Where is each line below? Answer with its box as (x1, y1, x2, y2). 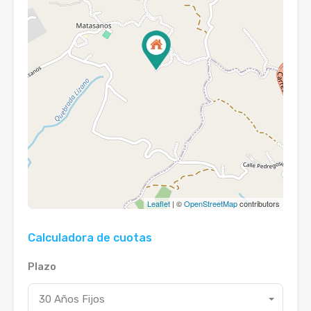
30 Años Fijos (39, 292, 105, 305)
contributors (237, 197, 280, 209)
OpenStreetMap (184, 197, 237, 209)
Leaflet (147, 197, 170, 209)
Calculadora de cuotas (28, 230, 152, 244)
